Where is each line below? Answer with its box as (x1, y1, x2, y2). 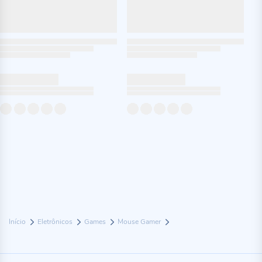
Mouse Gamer (118, 217, 163, 226)
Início (9, 217, 27, 226)
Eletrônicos (37, 217, 74, 226)
